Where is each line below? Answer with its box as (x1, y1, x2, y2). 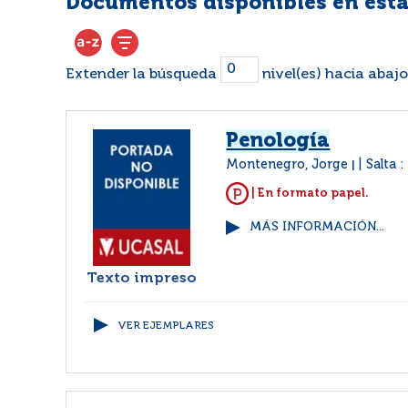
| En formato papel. (249, 187, 370, 199)
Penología (226, 131, 331, 151)
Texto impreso (87, 271, 198, 286)
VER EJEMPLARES (117, 321, 214, 331)
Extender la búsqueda (66, 66, 220, 82)
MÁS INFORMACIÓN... (250, 221, 385, 233)
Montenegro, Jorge (226, 158, 352, 171)
